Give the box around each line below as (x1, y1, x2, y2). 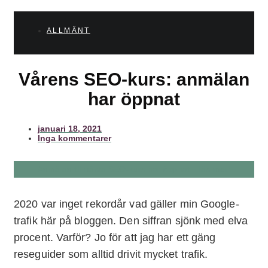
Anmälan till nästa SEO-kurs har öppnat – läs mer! (38, 164, 230, 174)
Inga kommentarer (38, 133, 111, 143)
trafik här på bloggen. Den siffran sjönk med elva (14, 214, 248, 227)
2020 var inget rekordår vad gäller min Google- (14, 197, 239, 210)
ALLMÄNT (47, 26, 90, 35)
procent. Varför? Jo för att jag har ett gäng (14, 231, 216, 243)
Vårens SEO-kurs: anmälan (19, 69, 249, 89)
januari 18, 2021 (38, 123, 102, 133)
